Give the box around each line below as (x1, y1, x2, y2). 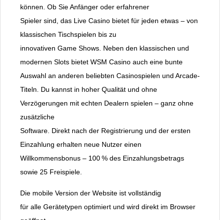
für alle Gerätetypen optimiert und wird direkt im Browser (20, 203, 195, 211)
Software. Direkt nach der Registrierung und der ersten (20, 127, 191, 135)
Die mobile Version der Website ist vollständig (20, 189, 161, 197)
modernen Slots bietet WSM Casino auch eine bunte (20, 58, 183, 66)
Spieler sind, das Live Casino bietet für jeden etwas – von (20, 17, 198, 25)
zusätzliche (20, 113, 55, 121)
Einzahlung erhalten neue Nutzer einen (20, 140, 141, 149)
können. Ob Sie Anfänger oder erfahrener (20, 3, 149, 11)
